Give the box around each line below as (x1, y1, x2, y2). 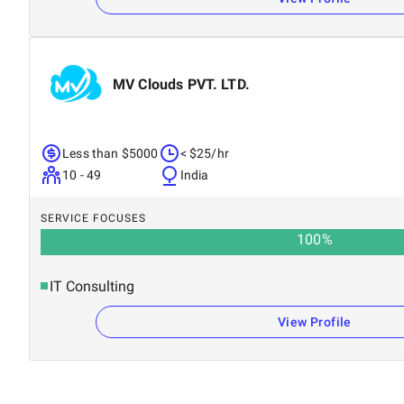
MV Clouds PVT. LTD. (113, 75, 250, 93)
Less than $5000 (62, 145, 159, 161)
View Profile (278, 314, 352, 329)
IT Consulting (50, 277, 134, 295)
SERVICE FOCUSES (41, 211, 146, 225)
